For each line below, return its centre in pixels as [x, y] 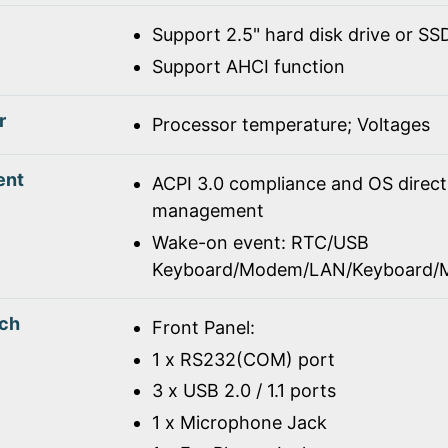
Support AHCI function [248, 66]
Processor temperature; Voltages [290, 125]
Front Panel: [203, 328]
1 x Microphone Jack [239, 422]
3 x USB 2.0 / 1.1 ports [243, 391]
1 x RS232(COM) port [243, 359]
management [207, 211]
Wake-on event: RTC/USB [260, 242]
